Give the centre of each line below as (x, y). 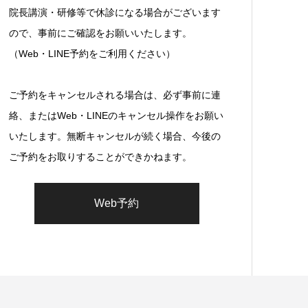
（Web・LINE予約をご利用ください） (92, 53)
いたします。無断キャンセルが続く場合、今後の (115, 136)
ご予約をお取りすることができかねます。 (100, 156)
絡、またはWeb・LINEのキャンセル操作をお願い (116, 115)
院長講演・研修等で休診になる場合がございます (115, 12)
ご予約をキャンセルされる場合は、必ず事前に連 (115, 95)
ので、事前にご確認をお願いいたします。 (100, 33)
